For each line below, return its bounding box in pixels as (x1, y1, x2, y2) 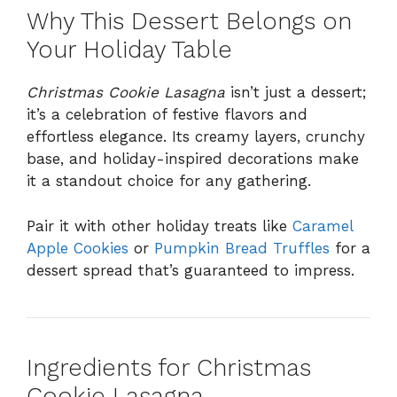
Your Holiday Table (27, 35, 232, 65)
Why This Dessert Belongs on (27, 7, 352, 36)
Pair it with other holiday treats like (27, 216, 292, 235)
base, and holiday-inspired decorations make (27, 150, 359, 168)
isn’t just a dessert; (225, 83, 366, 102)
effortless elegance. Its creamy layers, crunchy (27, 128, 365, 146)
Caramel (292, 216, 353, 235)
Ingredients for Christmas (27, 353, 311, 382)
